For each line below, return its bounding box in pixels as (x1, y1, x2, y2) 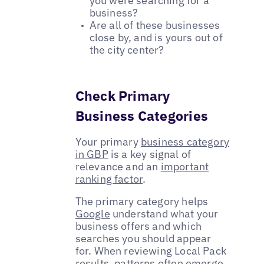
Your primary (75, 135, 141, 149)
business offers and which (75, 219, 202, 233)
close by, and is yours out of (89, 31, 223, 45)
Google (75, 207, 110, 221)
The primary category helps (75, 194, 209, 209)
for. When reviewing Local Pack (75, 244, 227, 258)
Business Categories (75, 107, 208, 125)
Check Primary (75, 87, 170, 105)
